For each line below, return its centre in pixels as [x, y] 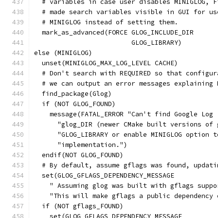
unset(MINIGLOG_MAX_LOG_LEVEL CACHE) [106, 63]
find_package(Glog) [73, 94]
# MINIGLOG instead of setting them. [106, 22]
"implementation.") [81, 145]
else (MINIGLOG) [63, 53]
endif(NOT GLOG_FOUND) [79, 155]
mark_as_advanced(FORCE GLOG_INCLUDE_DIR [114, 32]
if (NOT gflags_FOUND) [79, 206]
